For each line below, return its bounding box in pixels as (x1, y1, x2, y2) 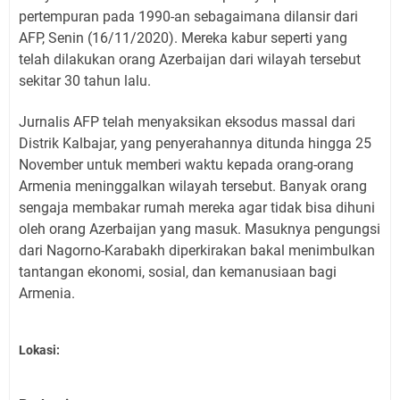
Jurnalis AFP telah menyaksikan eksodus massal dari (19, 112, 355, 130)
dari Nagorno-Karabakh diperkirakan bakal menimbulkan (19, 241, 375, 259)
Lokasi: (19, 342, 60, 357)
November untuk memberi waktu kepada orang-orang (19, 155, 354, 173)
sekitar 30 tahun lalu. (19, 71, 151, 89)
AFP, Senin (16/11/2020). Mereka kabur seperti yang (19, 29, 347, 46)
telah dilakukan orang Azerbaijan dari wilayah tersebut (19, 50, 361, 68)
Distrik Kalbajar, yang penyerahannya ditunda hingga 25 (19, 134, 371, 152)
